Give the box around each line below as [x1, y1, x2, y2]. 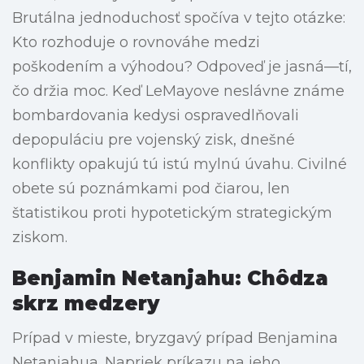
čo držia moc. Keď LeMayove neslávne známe [12, 82, 344, 101]
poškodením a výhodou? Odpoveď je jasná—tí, [12, 58, 352, 76]
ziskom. [12, 228, 67, 247]
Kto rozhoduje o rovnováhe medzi [12, 33, 260, 52]
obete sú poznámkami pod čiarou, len [12, 180, 290, 198]
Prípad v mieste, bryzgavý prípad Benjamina [12, 329, 338, 348]
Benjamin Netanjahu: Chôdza [12, 266, 328, 291]
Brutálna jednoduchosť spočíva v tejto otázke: [12, 9, 345, 28]
